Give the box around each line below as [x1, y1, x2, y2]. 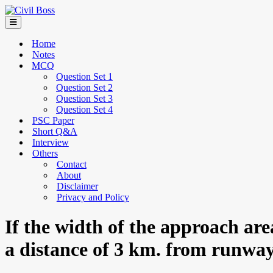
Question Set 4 [56, 104, 113, 115]
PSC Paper [32, 115, 74, 126]
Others [32, 148, 58, 158]
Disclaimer [56, 181, 98, 191]
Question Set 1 [56, 71, 113, 82]
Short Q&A [32, 126, 77, 136]
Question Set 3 [56, 93, 113, 104]
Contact [56, 159, 87, 169]
